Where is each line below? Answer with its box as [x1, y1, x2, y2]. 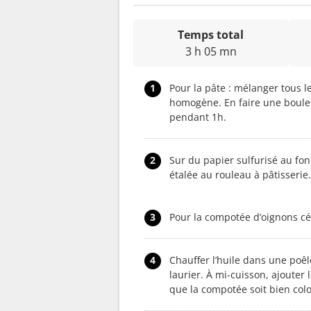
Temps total [178, 26, 244, 42]
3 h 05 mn [185, 43, 237, 59]
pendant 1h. [169, 110, 226, 124]
